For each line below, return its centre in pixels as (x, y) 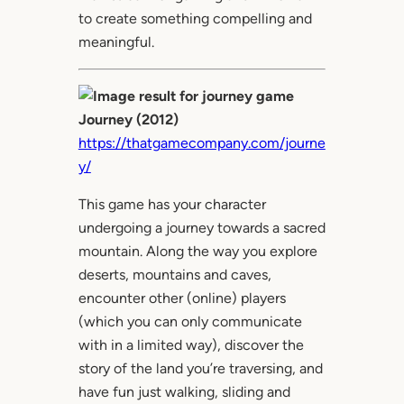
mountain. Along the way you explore (197, 252)
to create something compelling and (195, 19)
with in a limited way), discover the (191, 345)
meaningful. (116, 42)
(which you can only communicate (190, 322)
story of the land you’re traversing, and (200, 369)
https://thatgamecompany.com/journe (202, 143)
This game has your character (172, 205)
